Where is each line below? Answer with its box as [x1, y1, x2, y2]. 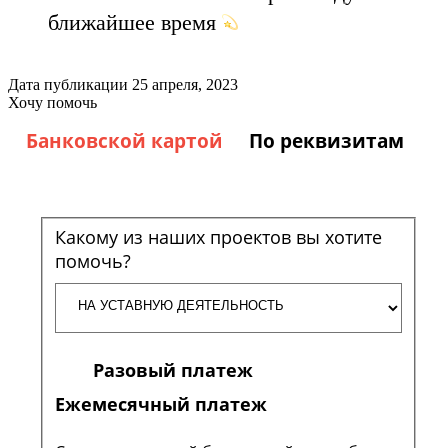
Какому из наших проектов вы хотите [55, 224, 382, 249]
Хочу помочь [8, 94, 97, 111]
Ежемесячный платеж [55, 391, 267, 416]
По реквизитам [249, 128, 404, 154]
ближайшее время [48, 10, 222, 35]
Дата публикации [8, 76, 128, 93]
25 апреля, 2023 [128, 76, 238, 93]
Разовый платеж [93, 357, 253, 382]
